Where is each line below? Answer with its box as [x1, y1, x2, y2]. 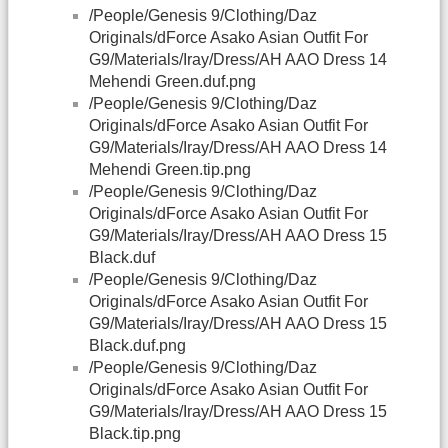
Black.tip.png [89, 425, 181, 443]
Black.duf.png [89, 337, 186, 355]
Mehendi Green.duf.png [89, 73, 256, 91]
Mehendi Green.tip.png [89, 161, 251, 179]
